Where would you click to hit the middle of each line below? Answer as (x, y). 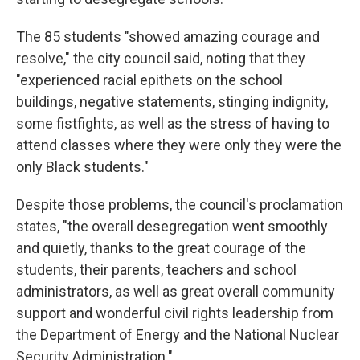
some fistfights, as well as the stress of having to (173, 124)
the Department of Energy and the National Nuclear (178, 335)
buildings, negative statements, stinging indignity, (172, 102)
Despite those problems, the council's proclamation (180, 205)
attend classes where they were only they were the (179, 145)
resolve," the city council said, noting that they (161, 59)
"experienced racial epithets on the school (149, 80)
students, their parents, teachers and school (156, 270)
